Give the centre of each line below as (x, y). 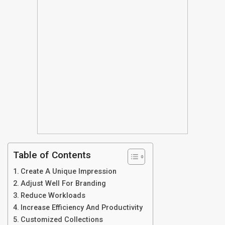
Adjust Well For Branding (63, 184)
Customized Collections (62, 220)
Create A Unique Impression (68, 172)
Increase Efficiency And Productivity (81, 208)
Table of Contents (52, 155)
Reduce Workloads (53, 196)
